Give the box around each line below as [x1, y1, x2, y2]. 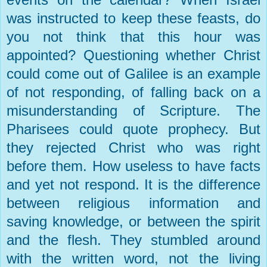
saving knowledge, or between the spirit [7, 213, 260, 230]
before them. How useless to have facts [7, 158, 260, 175]
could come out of [7, 66, 125, 82]
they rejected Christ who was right [7, 139, 260, 156]
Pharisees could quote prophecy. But [7, 121, 260, 138]
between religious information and [7, 195, 260, 212]
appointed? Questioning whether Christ [7, 47, 260, 64]
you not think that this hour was [7, 29, 260, 45]
